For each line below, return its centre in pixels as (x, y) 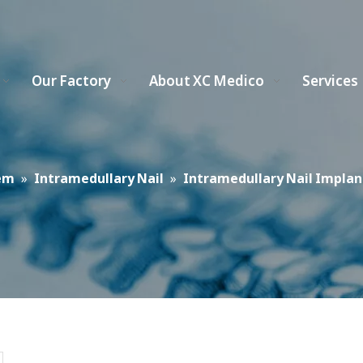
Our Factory (72, 81)
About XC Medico (207, 81)
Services (331, 81)
